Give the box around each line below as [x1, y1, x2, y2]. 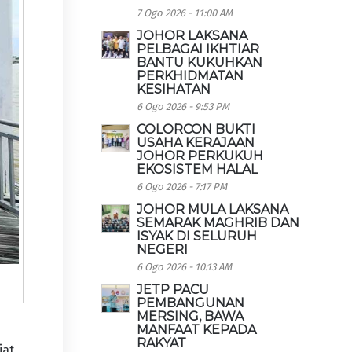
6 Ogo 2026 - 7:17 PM [137, 181, 228, 192]
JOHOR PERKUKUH [137, 148, 264, 163]
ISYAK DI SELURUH [137, 229, 258, 244]
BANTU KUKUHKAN [137, 55, 263, 70]
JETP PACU [137, 282, 210, 297]
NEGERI [137, 242, 189, 257]
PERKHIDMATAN [137, 68, 244, 83]
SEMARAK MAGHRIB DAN [137, 215, 300, 230]
